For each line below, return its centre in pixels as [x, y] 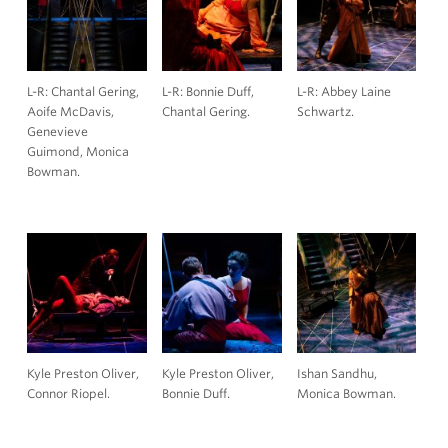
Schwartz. [325, 111]
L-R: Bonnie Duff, [208, 91]
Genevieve [58, 131]
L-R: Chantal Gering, [83, 91]
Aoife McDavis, [71, 111]
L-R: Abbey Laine [343, 91]
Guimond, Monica [78, 151]
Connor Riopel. [69, 393]
